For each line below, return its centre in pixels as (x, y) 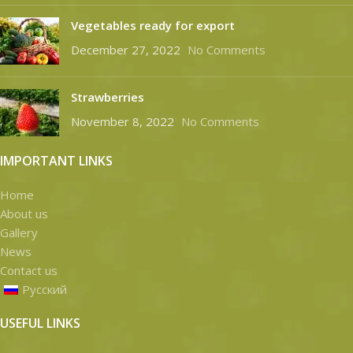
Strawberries (108, 97)
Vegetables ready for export (153, 26)
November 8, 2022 (123, 122)
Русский (45, 290)
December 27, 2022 (126, 50)
